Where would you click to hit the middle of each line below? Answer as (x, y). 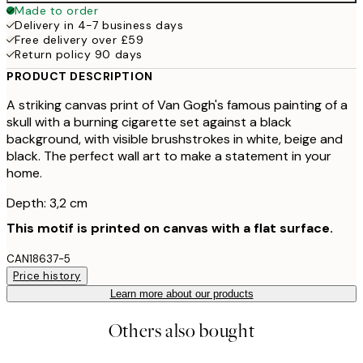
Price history (47, 275)
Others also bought (181, 331)
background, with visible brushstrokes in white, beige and (175, 139)
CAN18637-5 (38, 258)
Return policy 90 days (79, 54)
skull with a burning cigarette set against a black (149, 122)
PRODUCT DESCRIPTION (80, 76)
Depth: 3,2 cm (47, 203)
